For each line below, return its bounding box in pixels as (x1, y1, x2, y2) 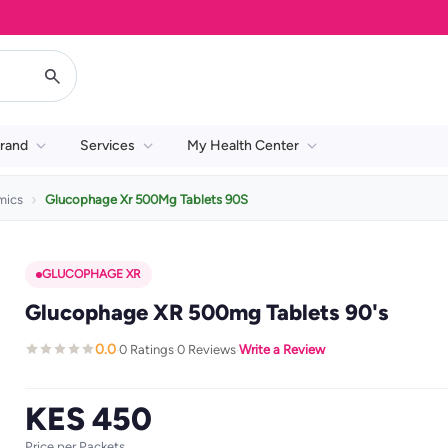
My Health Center (187, 137, 299, 154)
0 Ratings (118, 341, 174, 357)
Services (80, 137, 135, 154)
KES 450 (24, 400, 152, 438)
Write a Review (238, 341, 325, 357)
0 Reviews (176, 341, 236, 357)
